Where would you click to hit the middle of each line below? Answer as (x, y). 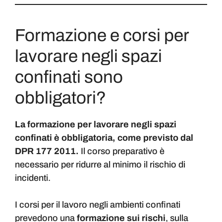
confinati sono (69, 77)
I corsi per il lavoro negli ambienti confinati (98, 205)
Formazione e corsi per (102, 35)
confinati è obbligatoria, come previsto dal (104, 138)
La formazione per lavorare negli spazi (96, 125)
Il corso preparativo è (122, 151)
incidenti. (33, 178)
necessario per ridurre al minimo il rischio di (100, 165)
